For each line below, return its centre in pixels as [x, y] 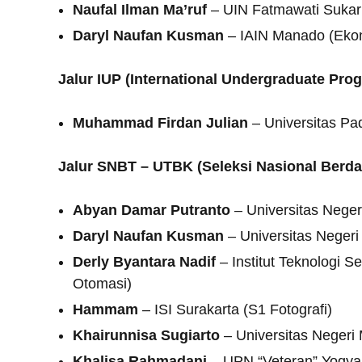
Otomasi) [102, 283]
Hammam [105, 309]
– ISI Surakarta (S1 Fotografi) [235, 309]
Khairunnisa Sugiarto [146, 335]
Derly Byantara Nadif [144, 261]
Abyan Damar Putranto [152, 210]
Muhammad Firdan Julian [160, 122]
